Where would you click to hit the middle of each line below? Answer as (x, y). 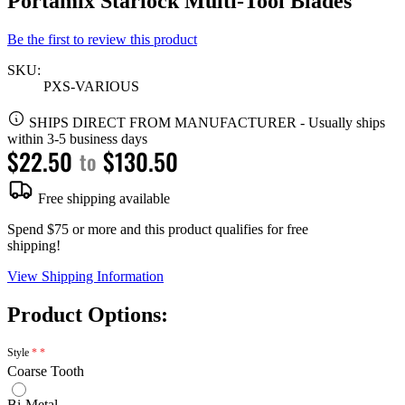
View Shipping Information (85, 276)
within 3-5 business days (77, 138)
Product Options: (88, 314)
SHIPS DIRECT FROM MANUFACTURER (163, 122)
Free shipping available (102, 198)
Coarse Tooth (46, 371)
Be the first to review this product (102, 39)
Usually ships (347, 122)
